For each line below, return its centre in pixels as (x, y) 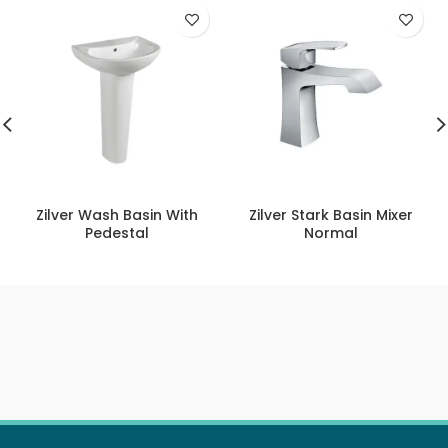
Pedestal (117, 233)
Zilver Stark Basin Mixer (331, 215)
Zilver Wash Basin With (117, 215)
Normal (331, 233)
